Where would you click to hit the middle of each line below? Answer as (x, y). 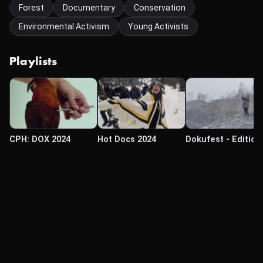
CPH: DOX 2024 (40, 139)
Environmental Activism (64, 26)
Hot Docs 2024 (127, 139)
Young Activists (158, 26)
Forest (31, 8)
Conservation (160, 8)
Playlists (33, 62)
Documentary (89, 8)
